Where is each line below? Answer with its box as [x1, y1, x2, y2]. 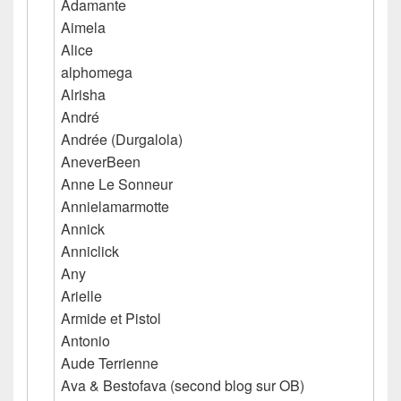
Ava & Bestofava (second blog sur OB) [61, 374, 304, 396]
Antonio [61, 329, 110, 351]
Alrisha [61, 83, 106, 105]
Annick [61, 218, 105, 239]
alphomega [61, 61, 132, 82]
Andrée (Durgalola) [61, 128, 183, 149]
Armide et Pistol [61, 307, 161, 328]
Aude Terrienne [61, 352, 158, 373]
